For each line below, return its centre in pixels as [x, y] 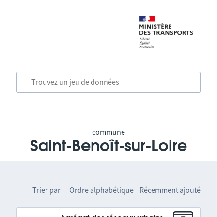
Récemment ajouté [170, 190]
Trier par [47, 190]
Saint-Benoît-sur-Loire [108, 146]
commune [108, 132]
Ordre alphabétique [102, 190]
